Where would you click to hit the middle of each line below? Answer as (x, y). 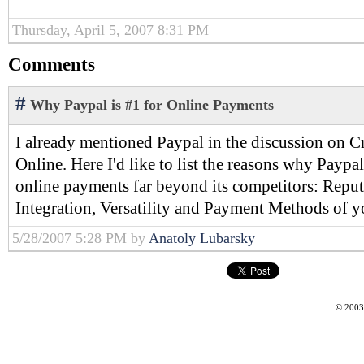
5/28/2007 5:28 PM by (80, 238)
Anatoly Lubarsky (202, 238)
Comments (52, 64)
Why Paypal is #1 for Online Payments (152, 105)
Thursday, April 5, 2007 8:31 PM (110, 30)
